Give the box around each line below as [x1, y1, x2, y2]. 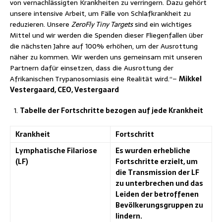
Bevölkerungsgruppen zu [115, 199, 203, 211]
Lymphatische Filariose [15, 145, 97, 156]
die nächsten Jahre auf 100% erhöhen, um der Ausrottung [10, 40, 198, 52]
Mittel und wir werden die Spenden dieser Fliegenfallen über [10, 29, 203, 41]
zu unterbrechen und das [115, 177, 203, 189]
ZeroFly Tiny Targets [71, 18, 133, 30]
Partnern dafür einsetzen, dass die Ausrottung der [10, 62, 173, 73]
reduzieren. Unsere [10, 18, 71, 30]
